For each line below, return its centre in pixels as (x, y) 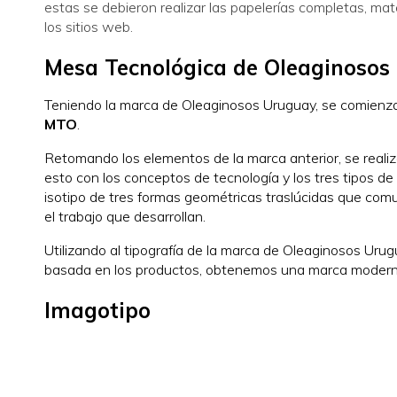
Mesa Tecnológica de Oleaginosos (217, 67)
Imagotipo (97, 310)
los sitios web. (89, 27)
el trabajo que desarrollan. (125, 216)
